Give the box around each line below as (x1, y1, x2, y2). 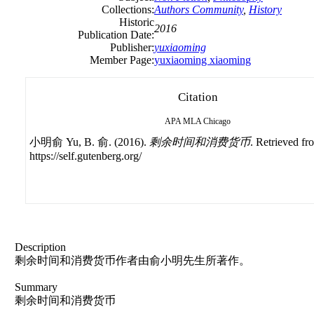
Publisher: (110, 41, 154, 53)
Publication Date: (78, 28, 154, 41)
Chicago (203, 116, 231, 126)
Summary (15, 280, 57, 293)
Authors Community (154, 3, 243, 15)
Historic (119, 15, 154, 28)
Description (15, 240, 66, 253)
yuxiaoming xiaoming (154, 53, 251, 66)
